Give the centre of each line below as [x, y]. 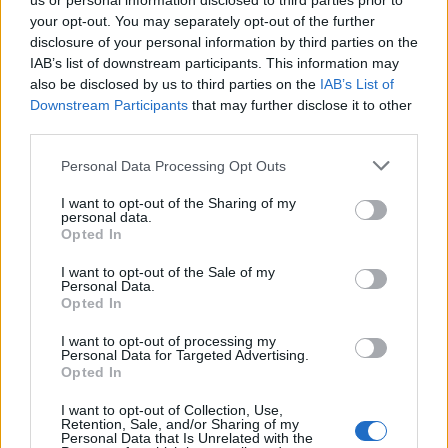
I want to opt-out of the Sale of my [168, 272]
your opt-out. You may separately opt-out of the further [202, 21]
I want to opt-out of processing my [168, 341]
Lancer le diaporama [216, 180]
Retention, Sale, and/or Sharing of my [180, 424]
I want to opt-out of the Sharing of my [178, 203]
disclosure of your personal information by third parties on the [224, 42]
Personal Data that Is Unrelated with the [187, 438]
